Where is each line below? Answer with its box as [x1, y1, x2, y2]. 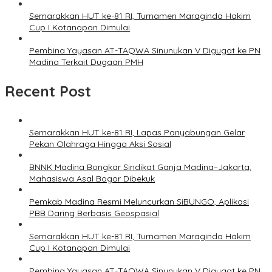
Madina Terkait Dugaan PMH [29, 56, 143, 68]
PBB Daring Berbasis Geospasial [29, 208, 159, 219]
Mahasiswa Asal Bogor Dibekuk [29, 173, 155, 185]
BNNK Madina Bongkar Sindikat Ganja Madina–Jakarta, [29, 161, 251, 173]
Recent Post [5, 82, 91, 101]
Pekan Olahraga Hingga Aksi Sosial [29, 138, 171, 150]
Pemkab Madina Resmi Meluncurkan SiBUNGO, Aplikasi [29, 196, 249, 208]
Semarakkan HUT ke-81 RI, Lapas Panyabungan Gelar [29, 127, 245, 138]
